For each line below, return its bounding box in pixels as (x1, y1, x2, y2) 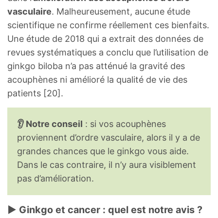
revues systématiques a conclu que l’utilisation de (7, 47, 208, 57)
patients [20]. (7, 88, 63, 98)
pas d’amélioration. (17, 173, 94, 183)
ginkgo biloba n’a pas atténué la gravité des (7, 60, 185, 71)
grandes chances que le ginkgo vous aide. (17, 145, 189, 156)
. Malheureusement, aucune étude (52, 6, 190, 17)
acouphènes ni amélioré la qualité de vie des (7, 74, 187, 85)
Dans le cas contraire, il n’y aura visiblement (17, 159, 196, 170)
